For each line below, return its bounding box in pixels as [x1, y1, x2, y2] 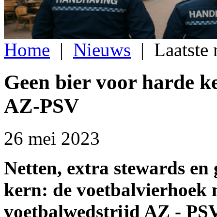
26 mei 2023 [4, 127, 100, 149]
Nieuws [73, 39, 131, 60]
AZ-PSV [4, 94, 79, 117]
